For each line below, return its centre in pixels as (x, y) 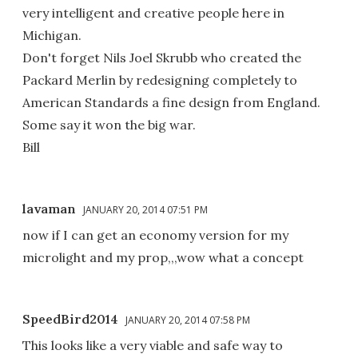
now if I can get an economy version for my (155, 235)
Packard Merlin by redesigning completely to (160, 80)
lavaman (49, 208)
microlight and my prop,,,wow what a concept (163, 257)
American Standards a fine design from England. (171, 102)
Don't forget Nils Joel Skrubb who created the (162, 57)
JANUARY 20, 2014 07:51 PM (145, 209)
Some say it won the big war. (109, 124)
